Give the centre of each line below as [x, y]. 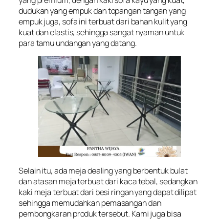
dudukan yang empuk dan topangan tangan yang [102, 11]
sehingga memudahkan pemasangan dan [90, 203]
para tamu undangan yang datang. [78, 43]
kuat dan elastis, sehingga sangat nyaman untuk [102, 32]
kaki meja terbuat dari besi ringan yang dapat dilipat [108, 192]
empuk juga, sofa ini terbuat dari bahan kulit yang [103, 21]
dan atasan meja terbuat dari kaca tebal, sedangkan [108, 181]
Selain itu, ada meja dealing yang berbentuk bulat [103, 170]
